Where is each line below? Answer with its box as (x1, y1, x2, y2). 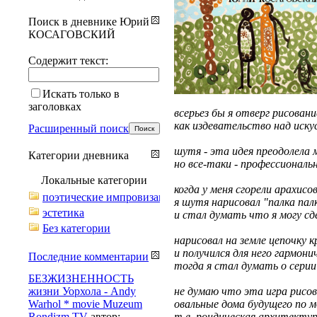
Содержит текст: (28, 54, 108, 67)
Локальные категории (41, 173, 147, 186)
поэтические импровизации (42, 190, 178, 203)
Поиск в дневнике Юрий (28, 15, 149, 28)
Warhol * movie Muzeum (28, 297, 142, 310)
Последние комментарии (28, 250, 149, 263)
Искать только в (42, 87, 120, 100)
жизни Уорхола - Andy (28, 284, 136, 297)
